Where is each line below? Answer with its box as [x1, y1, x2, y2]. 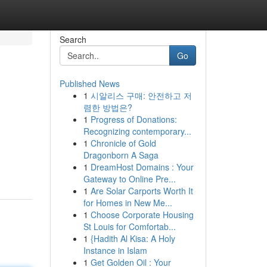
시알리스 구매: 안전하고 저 [90, 89, 192, 101]
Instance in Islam [83, 244, 147, 256]
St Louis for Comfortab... [83, 221, 176, 232]
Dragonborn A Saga [83, 149, 159, 161]
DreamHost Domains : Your [90, 161, 194, 173]
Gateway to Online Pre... [83, 173, 176, 185]
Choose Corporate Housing [90, 209, 194, 221]
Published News [59, 77, 120, 89]
